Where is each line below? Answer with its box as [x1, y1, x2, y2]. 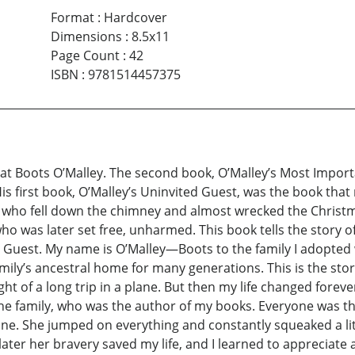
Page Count [50, 47, 120, 65]
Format [50, 9, 94, 27]
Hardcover [103, 9, 167, 27]
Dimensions [50, 28, 122, 46]
